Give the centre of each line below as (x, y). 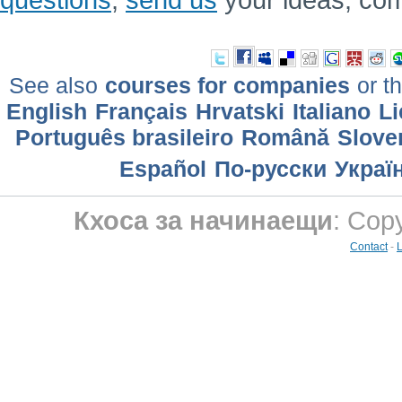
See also (57, 85)
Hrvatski (240, 111)
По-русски (270, 168)
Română (285, 137)
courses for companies (227, 85)
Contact (369, 247)
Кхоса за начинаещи (203, 221)
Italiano (331, 111)
